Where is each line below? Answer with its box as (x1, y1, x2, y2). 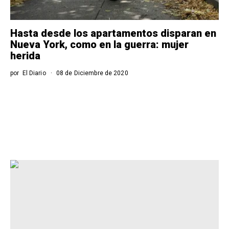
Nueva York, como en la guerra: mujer (10, 38, 189, 51)
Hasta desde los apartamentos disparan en (10, 27, 216, 39)
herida (10, 50, 40, 62)
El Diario (22, 70, 46, 77)
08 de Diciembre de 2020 (54, 70, 128, 77)
